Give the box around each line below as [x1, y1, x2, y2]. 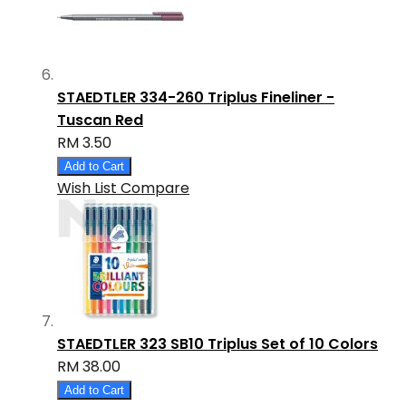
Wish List [57, 178, 117, 199]
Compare [121, 178, 189, 199]
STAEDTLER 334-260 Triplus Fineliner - [57, 87, 334, 109]
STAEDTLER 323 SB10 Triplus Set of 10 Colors [57, 333, 378, 355]
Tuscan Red [57, 110, 143, 131]
